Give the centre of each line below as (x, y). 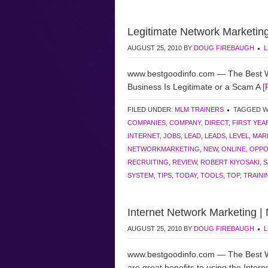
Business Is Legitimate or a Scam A (195, 87)
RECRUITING (148, 162)
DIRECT (217, 123)
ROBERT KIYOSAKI (230, 162)
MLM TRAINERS (199, 109)
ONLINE (234, 149)
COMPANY (185, 123)
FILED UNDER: (151, 109)
